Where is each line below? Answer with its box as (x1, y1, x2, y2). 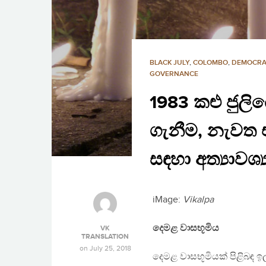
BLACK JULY (150, 58, 189, 68)
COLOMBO (193, 58, 228, 68)
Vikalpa (183, 194, 214, 206)
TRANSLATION (81, 232, 129, 242)
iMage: (153, 194, 183, 206)
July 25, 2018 (89, 244, 131, 253)
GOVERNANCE (150, 69, 198, 79)
